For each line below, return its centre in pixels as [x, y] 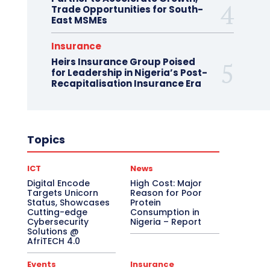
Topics [46, 139]
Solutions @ [53, 231]
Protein [146, 202]
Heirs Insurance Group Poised [123, 61]
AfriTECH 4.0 [53, 241]
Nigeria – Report [166, 221]
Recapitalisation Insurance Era [126, 83]
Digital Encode [58, 183]
